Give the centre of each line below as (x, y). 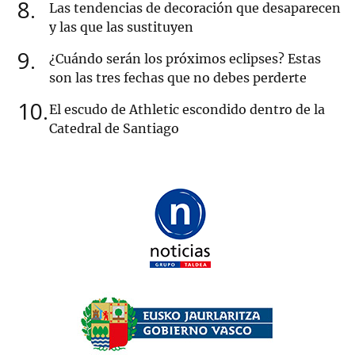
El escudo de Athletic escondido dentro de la (187, 110)
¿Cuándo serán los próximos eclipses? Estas (185, 59)
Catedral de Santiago (114, 129)
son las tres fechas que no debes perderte (178, 78)
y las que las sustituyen (121, 27)
